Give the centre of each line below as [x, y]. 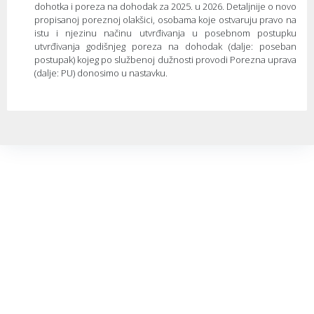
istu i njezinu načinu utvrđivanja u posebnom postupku [165, 33]
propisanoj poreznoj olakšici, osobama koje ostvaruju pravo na [165, 19]
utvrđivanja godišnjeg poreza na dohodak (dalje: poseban [165, 46]
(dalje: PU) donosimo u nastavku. [101, 73]
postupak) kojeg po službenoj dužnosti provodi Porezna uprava [165, 59]
